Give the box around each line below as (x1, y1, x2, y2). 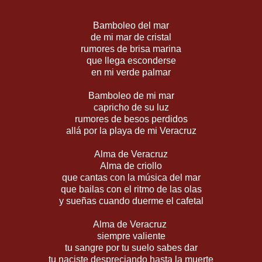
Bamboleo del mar (93, 20, 169, 30)
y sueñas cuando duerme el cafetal (58, 195, 204, 206)
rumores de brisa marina (81, 43, 181, 54)
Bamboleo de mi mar (88, 90, 174, 101)
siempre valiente (96, 230, 166, 241)
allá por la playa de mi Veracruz (65, 125, 196, 136)
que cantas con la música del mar (61, 172, 201, 182)
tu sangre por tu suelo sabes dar (64, 242, 198, 253)
